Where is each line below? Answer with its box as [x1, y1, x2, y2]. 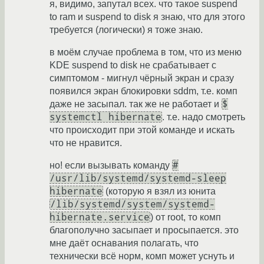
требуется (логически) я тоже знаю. [49, 25, 203, 35]
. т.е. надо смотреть [162, 112, 245, 123]
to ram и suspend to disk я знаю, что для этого [49, 12, 245, 22]
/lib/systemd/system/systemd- [50, 199, 215, 210]
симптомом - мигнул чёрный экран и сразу [49, 73, 234, 84]
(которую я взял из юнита [103, 186, 216, 197]
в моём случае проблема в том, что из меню [49, 47, 242, 58]
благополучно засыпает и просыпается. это [49, 225, 239, 236]
